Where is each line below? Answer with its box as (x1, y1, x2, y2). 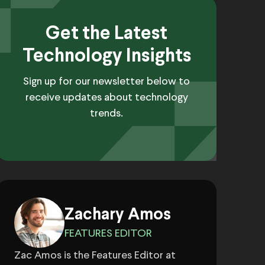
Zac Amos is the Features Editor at (14, 250, 176, 261)
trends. (90, 108, 123, 119)
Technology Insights (22, 48, 191, 66)
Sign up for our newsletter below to (23, 76, 190, 88)
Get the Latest (46, 25, 167, 44)
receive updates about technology (25, 92, 188, 104)
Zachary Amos (64, 208, 171, 224)
